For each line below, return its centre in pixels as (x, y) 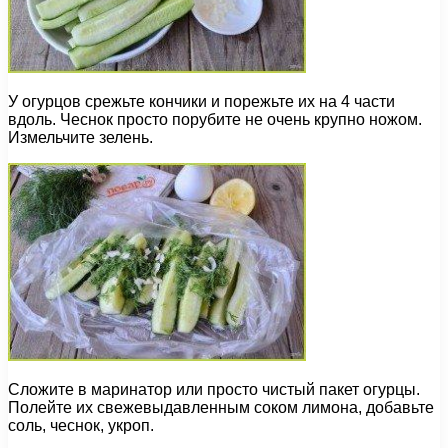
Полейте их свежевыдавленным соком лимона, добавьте (221, 408)
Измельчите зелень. (80, 138)
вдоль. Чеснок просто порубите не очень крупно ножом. (215, 120)
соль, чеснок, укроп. (81, 426)
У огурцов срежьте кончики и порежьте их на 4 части (201, 102)
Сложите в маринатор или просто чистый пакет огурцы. (214, 390)
